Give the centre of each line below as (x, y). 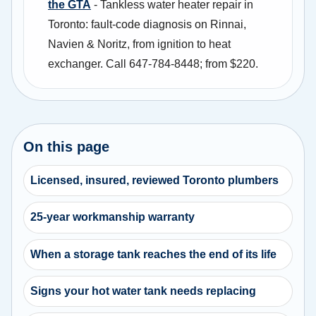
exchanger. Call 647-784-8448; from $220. (153, 63)
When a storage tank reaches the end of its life (154, 254)
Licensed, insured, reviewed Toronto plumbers (155, 180)
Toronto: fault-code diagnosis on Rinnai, (147, 24)
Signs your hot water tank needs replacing (144, 291)
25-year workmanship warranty (113, 217)
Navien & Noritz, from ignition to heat (139, 44)
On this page (66, 146)
